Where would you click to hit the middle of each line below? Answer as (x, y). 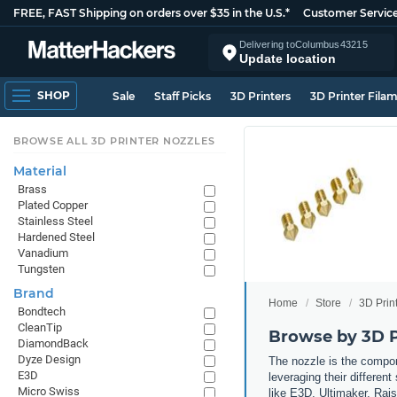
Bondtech (42, 311)
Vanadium (43, 253)
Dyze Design (49, 359)
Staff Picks (183, 96)
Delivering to (267, 44)
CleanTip (40, 327)
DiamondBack (53, 343)
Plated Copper (53, 205)
